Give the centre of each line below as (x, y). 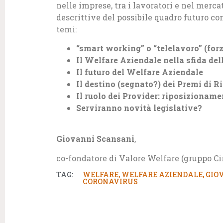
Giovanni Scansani (95, 139)
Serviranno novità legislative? (139, 108)
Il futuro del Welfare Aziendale (140, 72)
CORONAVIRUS (110, 182)
